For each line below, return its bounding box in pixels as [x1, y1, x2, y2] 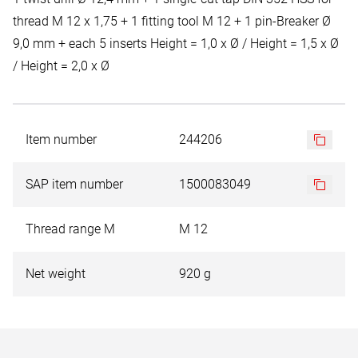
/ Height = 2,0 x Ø [13, 58, 109, 74]
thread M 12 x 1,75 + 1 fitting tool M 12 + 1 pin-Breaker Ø [13, 14, 331, 29]
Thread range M [26, 221, 115, 237]
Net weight [26, 266, 86, 281]
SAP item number [26, 177, 123, 192]
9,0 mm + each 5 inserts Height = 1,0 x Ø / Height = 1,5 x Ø [13, 36, 339, 51]
